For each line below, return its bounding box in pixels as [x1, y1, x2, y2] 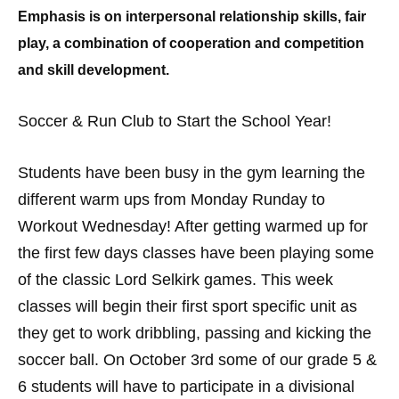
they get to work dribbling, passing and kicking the [18, 324, 371, 342]
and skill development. [18, 62, 169, 77]
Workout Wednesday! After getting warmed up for [18, 217, 368, 235]
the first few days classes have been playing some [18, 244, 374, 262]
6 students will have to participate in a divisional [18, 378, 354, 395]
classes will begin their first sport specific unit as [18, 297, 357, 315]
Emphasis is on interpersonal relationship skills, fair [18, 9, 366, 24]
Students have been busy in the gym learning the [18, 164, 365, 182]
